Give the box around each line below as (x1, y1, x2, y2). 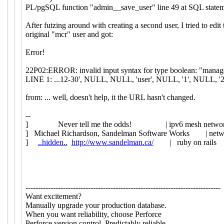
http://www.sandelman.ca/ (71, 137, 153, 146)
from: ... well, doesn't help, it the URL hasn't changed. (25, 92, 195, 101)
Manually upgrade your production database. (25, 200, 166, 209)
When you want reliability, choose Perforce (25, 209, 161, 218)
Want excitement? (25, 191, 81, 200)
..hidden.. (37, 137, 67, 146)
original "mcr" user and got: (25, 29, 113, 38)
